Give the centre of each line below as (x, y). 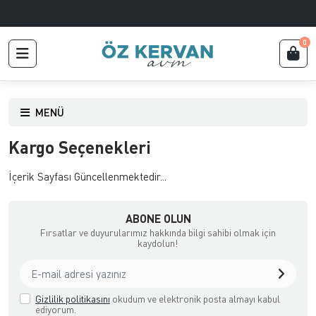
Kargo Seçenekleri (80, 147)
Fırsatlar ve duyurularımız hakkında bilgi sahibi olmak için (158, 232)
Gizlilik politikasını (73, 299)
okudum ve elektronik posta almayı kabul (195, 299)
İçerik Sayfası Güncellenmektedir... (87, 176)
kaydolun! (158, 243)
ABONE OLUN (158, 218)
